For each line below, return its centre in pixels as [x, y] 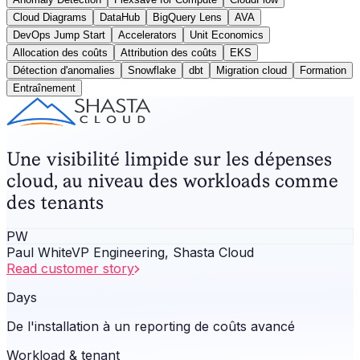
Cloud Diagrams [50, 17]
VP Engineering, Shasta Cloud [163, 253]
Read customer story [70, 269]
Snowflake [152, 70]
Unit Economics [227, 35]
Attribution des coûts [169, 52]
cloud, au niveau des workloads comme [172, 180]
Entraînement [44, 88]
